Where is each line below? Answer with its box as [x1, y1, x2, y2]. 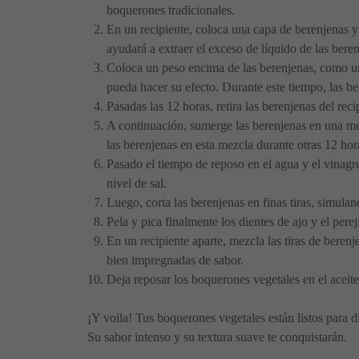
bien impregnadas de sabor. [107, 253, 244, 268]
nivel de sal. [107, 176, 167, 191]
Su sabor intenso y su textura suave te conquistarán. [87, 330, 347, 345]
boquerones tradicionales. [107, 3, 235, 18]
